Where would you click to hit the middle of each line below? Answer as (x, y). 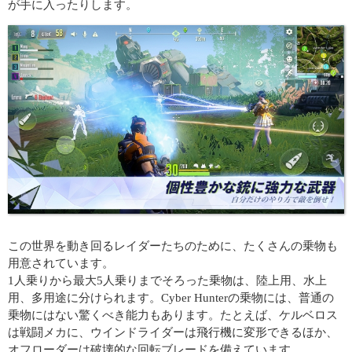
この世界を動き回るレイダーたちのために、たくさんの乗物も (173, 246)
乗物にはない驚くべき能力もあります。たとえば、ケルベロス (173, 315)
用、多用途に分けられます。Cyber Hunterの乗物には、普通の (171, 298)
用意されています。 (61, 264)
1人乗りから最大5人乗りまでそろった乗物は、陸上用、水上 (167, 281)
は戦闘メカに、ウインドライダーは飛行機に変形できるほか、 (173, 333)
